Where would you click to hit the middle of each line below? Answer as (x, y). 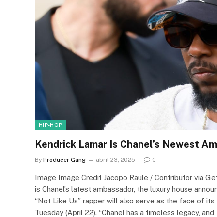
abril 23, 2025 (116, 160)
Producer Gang (64, 160)
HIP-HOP (51, 125)
